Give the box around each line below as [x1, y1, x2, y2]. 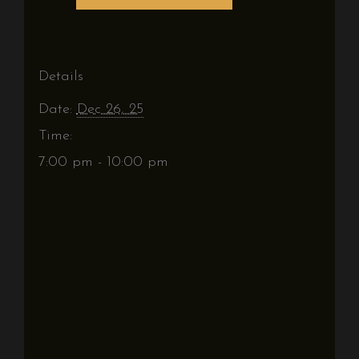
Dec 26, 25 [76, 102, 143, 117]
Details [38, 69, 83, 84]
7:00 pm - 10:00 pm [38, 155, 168, 170]
